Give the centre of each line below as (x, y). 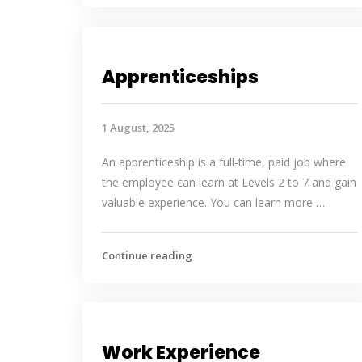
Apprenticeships (180, 77)
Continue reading (147, 255)
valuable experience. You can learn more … (213, 202)
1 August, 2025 (138, 128)
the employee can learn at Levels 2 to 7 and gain (229, 182)
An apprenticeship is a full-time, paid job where (224, 162)
